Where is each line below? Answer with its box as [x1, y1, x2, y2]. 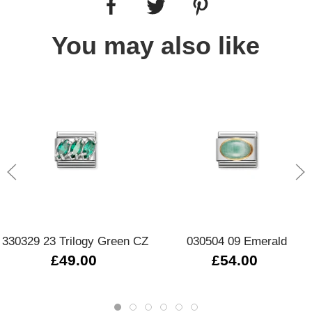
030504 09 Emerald [186, 234, 287, 249]
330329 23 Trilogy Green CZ [2, 234, 149, 249]
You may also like [52, 31, 260, 60]
